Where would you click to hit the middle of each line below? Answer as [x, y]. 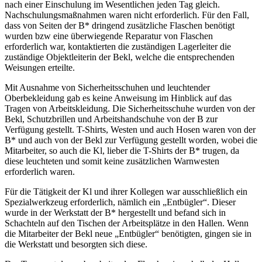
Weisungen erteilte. [40, 67]
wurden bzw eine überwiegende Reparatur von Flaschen [109, 36]
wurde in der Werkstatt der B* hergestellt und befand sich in [115, 212]
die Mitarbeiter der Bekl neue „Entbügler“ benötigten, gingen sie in [128, 233]
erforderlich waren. [40, 171]
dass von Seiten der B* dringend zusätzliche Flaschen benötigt [120, 25]
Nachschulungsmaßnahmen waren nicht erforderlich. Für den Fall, [127, 15]
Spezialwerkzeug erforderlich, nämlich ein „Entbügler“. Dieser [120, 202]
